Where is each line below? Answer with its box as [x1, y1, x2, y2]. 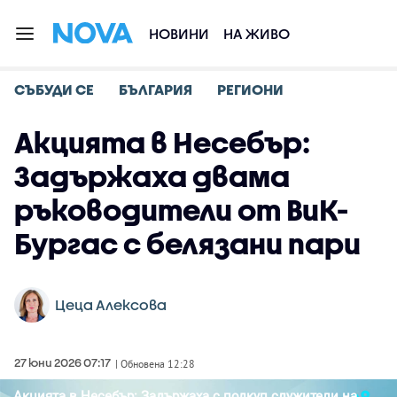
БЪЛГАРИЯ [119, 81, 192, 97]
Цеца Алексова [55, 296, 167, 313]
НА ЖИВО [223, 25, 290, 42]
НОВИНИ [149, 25, 209, 42]
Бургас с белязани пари [14, 227, 361, 260]
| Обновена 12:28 [115, 357, 195, 370]
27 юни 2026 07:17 [14, 355, 111, 370]
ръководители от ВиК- [14, 193, 349, 226]
